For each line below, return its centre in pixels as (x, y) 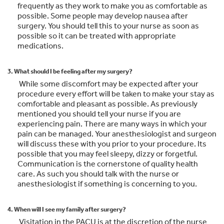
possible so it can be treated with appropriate (97, 35)
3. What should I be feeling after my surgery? (70, 71)
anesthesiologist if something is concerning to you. (107, 183)
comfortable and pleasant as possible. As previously (107, 103)
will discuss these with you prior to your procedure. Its (112, 143)
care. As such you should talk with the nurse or (98, 173)
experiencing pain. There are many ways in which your (112, 123)
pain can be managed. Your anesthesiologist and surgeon (117, 133)
